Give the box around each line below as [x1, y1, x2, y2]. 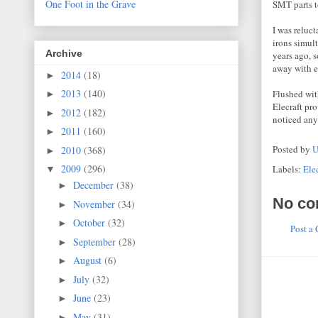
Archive [45, 47, 82, 59]
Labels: [273, 163, 303, 175]
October [72, 216, 108, 230]
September [72, 234, 119, 248]
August [72, 253, 104, 268]
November [72, 197, 118, 211]
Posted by [273, 143, 312, 156]
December [72, 178, 116, 192]
